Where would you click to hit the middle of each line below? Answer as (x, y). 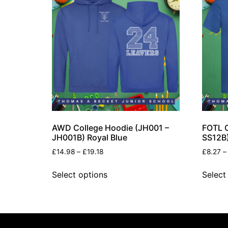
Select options (80, 174)
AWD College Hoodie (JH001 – (110, 128)
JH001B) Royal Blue (90, 138)
